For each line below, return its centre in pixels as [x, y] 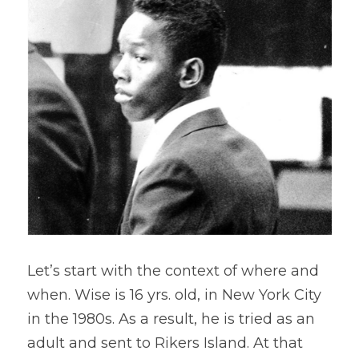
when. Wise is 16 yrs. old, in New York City [174, 295]
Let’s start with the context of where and [173, 271]
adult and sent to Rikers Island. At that [165, 343]
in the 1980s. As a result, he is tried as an [171, 319]
